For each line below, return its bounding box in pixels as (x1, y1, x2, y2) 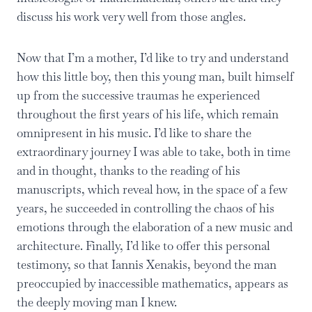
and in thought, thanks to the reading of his (17, 163, 240, 178)
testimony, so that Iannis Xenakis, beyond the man (17, 257, 276, 272)
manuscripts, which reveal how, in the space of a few (17, 182, 288, 197)
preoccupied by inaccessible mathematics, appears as (17, 276, 288, 291)
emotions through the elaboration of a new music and (17, 219, 292, 235)
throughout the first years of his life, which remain (17, 107, 279, 122)
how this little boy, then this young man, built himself (17, 69, 294, 84)
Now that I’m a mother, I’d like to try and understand (17, 50, 288, 65)
